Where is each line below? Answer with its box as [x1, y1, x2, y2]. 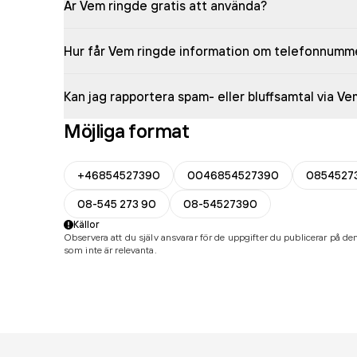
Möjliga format [64, 119, 190, 143]
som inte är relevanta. [64, 244, 157, 256]
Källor [73, 218, 100, 230]
